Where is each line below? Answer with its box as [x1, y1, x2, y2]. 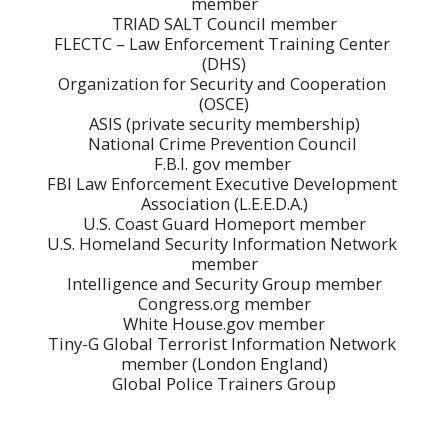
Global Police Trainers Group [112, 371, 336, 395]
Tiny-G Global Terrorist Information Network [48, 331, 396, 355]
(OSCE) [199, 91, 249, 115]
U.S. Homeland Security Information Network [47, 231, 397, 255]
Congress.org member [137, 291, 311, 315]
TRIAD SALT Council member [111, 11, 337, 35]
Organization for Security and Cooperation [58, 71, 386, 95]
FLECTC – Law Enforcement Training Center [54, 31, 390, 55]
